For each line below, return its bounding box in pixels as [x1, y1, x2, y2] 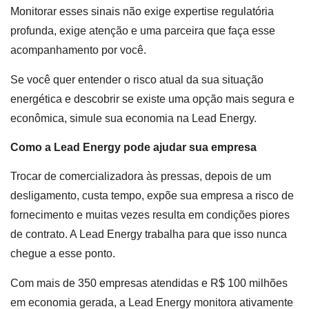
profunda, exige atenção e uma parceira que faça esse [10, 25, 275, 37]
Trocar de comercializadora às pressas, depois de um [10, 170, 271, 183]
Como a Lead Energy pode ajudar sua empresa [10, 141, 257, 154]
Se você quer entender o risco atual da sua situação [10, 73, 263, 86]
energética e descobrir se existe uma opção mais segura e [10, 92, 295, 105]
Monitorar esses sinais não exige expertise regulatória [10, 6, 274, 18]
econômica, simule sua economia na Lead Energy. [10, 112, 257, 124]
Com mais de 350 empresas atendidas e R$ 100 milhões [10, 277, 288, 289]
